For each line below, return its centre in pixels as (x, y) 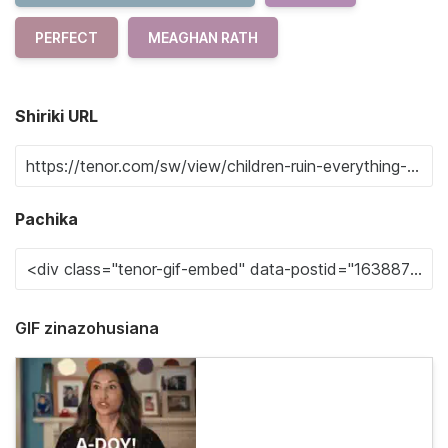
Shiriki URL (56, 115)
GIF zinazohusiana (87, 327)
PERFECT (66, 37)
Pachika (46, 218)
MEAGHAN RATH (203, 37)
